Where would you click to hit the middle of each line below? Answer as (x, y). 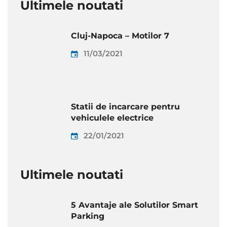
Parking (88, 216)
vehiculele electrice (112, 118)
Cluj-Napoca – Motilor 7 (120, 36)
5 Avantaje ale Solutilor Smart (135, 205)
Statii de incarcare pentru (125, 107)
